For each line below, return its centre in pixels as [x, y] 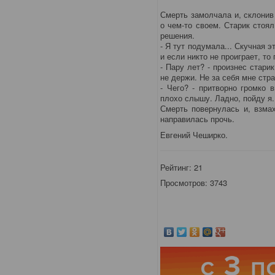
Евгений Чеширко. [194, 134]
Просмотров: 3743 [194, 183]
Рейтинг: [177, 167]
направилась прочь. [198, 119]
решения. [178, 35]
